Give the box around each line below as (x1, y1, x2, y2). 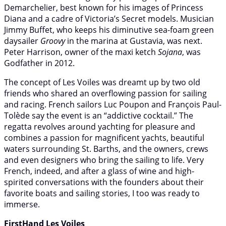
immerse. (4, 198, 40, 210)
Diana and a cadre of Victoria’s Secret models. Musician (4, 13, 214, 24)
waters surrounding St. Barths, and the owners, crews (4, 143, 208, 154)
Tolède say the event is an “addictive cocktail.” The (4, 109, 193, 121)
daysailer (4, 35, 40, 46)
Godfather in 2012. (4, 57, 75, 69)
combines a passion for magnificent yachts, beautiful (4, 132, 204, 143)
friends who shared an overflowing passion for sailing (4, 87, 207, 99)
